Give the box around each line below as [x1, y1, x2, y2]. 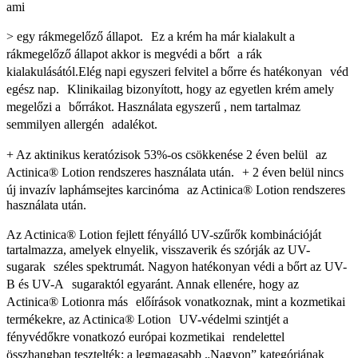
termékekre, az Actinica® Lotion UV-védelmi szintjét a [6, 312, 288, 326]
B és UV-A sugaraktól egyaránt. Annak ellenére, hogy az [6, 276, 299, 291]
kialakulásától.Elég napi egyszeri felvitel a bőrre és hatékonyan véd [6, 64, 348, 78]
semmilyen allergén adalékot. [6, 117, 157, 131]
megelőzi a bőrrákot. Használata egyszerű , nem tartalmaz [6, 99, 300, 113]
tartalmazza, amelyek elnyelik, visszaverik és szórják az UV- [6, 242, 310, 257]
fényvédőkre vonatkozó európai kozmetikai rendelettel [6, 329, 284, 344]
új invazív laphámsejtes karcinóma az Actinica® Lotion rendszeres [6, 182, 345, 197]
